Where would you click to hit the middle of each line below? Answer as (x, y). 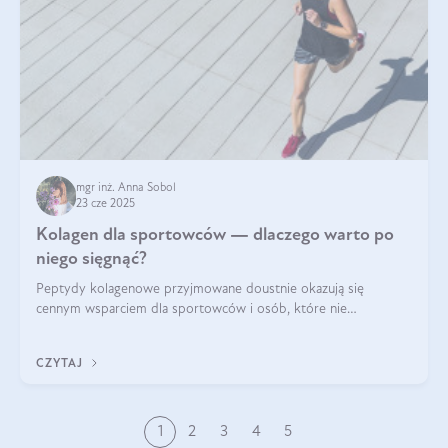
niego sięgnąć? (91, 259)
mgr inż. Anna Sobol (127, 187)
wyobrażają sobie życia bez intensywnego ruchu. (177, 329)
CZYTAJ (61, 363)
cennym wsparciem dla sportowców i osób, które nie (191, 309)
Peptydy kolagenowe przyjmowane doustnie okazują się (200, 289)
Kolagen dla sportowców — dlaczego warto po (215, 235)
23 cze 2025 (105, 203)
